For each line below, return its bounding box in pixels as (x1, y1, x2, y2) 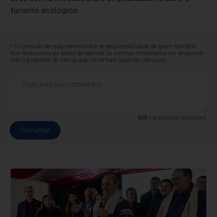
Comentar (20, 126, 51, 134)
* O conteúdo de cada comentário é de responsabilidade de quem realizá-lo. (10, 43, 198, 50)
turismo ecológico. (11, 5, 80, 15)
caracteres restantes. (147, 114, 207, 121)
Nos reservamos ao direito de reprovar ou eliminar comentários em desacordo (10, 49, 204, 57)
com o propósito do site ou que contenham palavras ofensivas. (10, 56, 169, 63)
